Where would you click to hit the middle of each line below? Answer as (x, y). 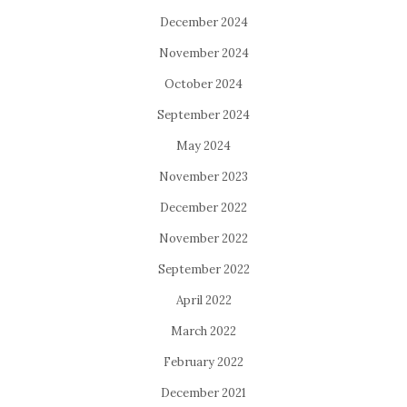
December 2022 (203, 207)
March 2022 (203, 331)
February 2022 (203, 362)
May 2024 (203, 145)
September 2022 (203, 269)
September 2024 (203, 114)
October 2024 (203, 84)
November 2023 (203, 176)
